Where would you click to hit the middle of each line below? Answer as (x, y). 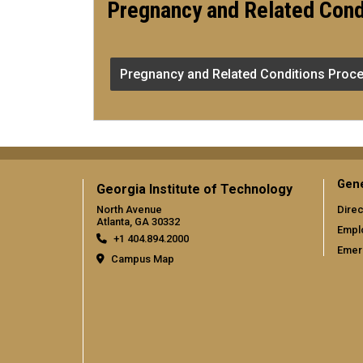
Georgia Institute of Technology (194, 189)
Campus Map (143, 258)
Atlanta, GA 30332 (138, 221)
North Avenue (129, 209)
